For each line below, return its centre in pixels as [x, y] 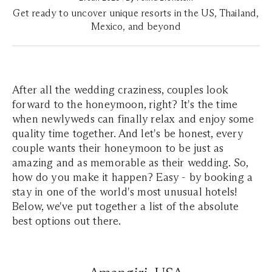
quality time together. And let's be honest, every [127, 133]
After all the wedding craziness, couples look [121, 90]
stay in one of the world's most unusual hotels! [125, 192]
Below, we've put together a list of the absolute [126, 206]
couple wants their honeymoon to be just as [118, 148]
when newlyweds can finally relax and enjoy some [133, 119]
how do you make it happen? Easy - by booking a [133, 177]
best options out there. [68, 221]
